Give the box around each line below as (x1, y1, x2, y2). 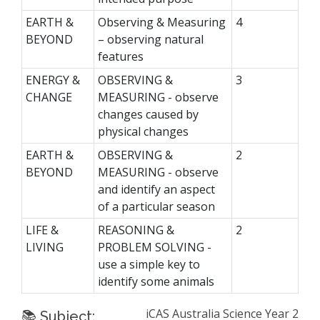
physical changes (97, 124, 189, 139)
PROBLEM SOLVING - (97, 239, 211, 255)
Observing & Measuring (97, 14, 226, 30)
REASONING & (97, 222, 174, 238)
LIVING (25, 239, 64, 255)
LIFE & (25, 222, 59, 238)
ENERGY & (25, 72, 80, 88)
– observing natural (97, 31, 204, 47)
